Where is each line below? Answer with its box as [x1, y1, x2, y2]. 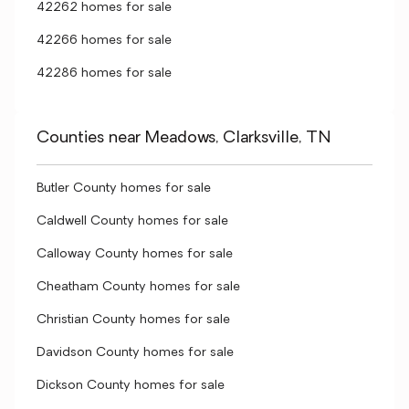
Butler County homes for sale [37, 182, 211, 195]
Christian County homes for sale [37, 313, 230, 327]
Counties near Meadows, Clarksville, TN [37, 130, 331, 147]
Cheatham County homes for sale [37, 280, 240, 294]
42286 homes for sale [37, 67, 172, 80]
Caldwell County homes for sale [37, 215, 228, 228]
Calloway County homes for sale [37, 247, 233, 261]
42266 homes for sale [37, 34, 172, 47]
